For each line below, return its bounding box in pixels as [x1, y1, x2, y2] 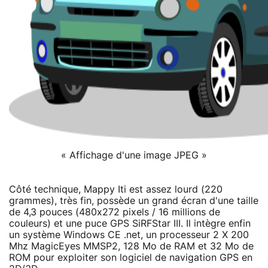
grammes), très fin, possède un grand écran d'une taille [9, 196, 258, 206]
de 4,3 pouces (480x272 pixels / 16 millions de [9, 207, 220, 217]
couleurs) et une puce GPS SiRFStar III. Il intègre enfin [9, 218, 251, 229]
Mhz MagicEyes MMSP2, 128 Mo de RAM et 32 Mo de [9, 241, 254, 251]
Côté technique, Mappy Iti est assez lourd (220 [9, 184, 223, 194]
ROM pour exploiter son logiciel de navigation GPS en [9, 252, 252, 263]
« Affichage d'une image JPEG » [61, 150, 207, 160]
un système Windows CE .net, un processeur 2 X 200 [9, 230, 249, 240]
